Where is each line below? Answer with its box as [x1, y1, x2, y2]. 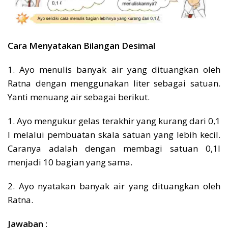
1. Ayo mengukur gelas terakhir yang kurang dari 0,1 [8, 115, 220, 127]
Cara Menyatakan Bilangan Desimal [8, 40, 155, 52]
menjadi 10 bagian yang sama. [8, 156, 132, 168]
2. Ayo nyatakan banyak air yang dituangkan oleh [8, 180, 220, 192]
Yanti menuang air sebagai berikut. [8, 91, 150, 103]
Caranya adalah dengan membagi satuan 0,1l [8, 142, 220, 155]
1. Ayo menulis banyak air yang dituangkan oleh [8, 64, 220, 76]
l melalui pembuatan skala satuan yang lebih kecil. [8, 129, 220, 141]
